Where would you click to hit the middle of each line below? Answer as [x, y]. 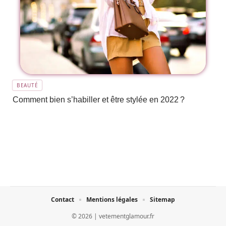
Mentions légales [112, 200]
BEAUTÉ [27, 86]
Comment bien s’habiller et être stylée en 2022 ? [99, 100]
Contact [63, 200]
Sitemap [162, 200]
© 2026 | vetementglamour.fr [113, 216]
